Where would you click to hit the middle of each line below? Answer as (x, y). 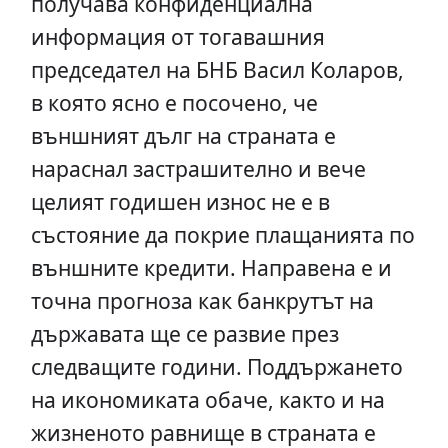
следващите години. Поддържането (216, 366)
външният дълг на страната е (183, 135)
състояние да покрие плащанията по (222, 234)
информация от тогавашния (177, 36)
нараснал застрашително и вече (198, 168)
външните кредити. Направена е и (211, 267)
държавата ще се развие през (184, 333)
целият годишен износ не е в (180, 201)
